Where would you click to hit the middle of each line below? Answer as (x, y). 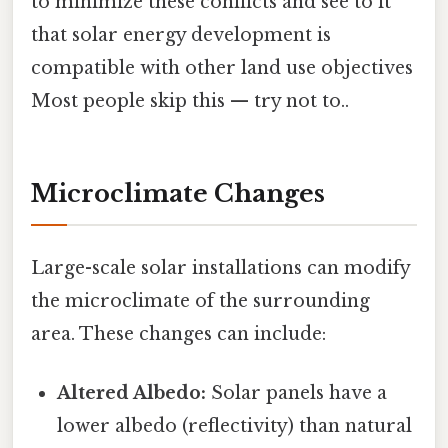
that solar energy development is (181, 34)
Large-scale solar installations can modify (220, 267)
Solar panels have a (297, 393)
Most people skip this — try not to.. (190, 100)
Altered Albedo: (132, 393)
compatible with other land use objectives (222, 67)
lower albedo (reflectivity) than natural (235, 426)
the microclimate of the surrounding (200, 300)
